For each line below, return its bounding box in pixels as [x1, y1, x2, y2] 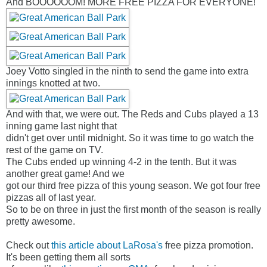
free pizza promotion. [163, 240, 253, 251]
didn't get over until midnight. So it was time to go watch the [6, 133, 254, 144]
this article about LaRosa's [51, 240, 163, 251]
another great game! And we [6, 169, 125, 179]
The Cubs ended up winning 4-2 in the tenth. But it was [6, 157, 237, 167]
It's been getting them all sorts [6, 252, 131, 263]
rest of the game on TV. [6, 145, 103, 156]
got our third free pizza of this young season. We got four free [6, 181, 260, 191]
